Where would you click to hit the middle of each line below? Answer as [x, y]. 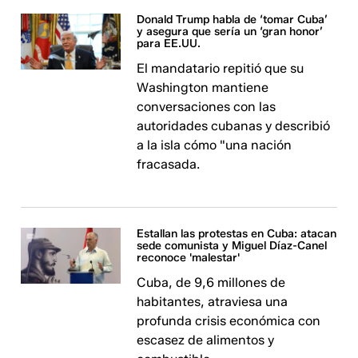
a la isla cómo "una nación [215, 145]
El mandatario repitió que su [221, 68]
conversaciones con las [207, 107]
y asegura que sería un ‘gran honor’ [230, 32]
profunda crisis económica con [229, 321]
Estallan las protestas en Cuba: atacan [237, 234]
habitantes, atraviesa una [213, 302]
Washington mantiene [203, 88]
